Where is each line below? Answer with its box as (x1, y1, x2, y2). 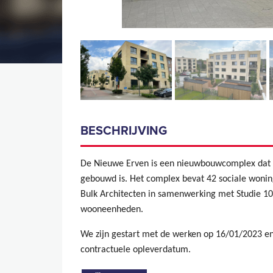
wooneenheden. (80, 205, 143, 215)
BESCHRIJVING (80, 124, 170, 139)
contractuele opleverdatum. (80, 245, 191, 255)
